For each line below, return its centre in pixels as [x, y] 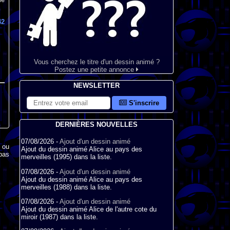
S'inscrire [143, 103]
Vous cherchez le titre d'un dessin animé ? [97, 62]
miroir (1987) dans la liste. [60, 217]
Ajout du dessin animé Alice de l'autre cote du [89, 209]
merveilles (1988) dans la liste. [66, 187]
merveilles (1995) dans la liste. [66, 157]
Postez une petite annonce [95, 70]
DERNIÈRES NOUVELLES [97, 124]
